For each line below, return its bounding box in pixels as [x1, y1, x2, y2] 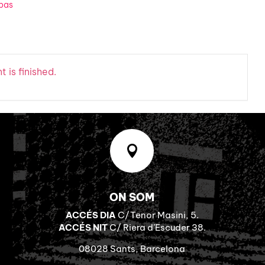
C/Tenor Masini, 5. [115, 209, 199, 221]
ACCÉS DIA [65, 209, 116, 221]
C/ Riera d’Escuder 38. [107, 221, 206, 233]
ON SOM [109, 190, 155, 204]
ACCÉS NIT [58, 221, 108, 233]
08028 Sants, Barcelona [79, 243, 186, 254]
